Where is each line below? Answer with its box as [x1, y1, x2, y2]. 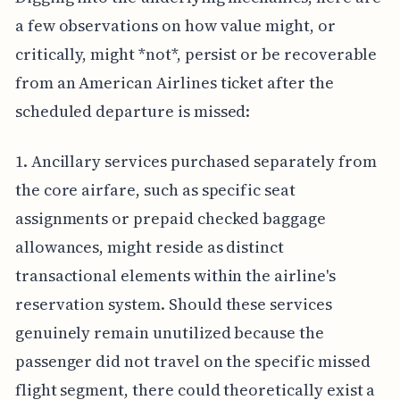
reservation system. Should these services [14, 292, 332, 315]
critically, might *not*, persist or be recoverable [14, 42, 378, 65]
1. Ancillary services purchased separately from [14, 149, 377, 172]
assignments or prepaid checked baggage [14, 206, 326, 229]
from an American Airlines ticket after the [14, 71, 334, 94]
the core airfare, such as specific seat [14, 178, 296, 201]
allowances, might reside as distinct [14, 235, 285, 258]
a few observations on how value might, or [14, 13, 336, 37]
